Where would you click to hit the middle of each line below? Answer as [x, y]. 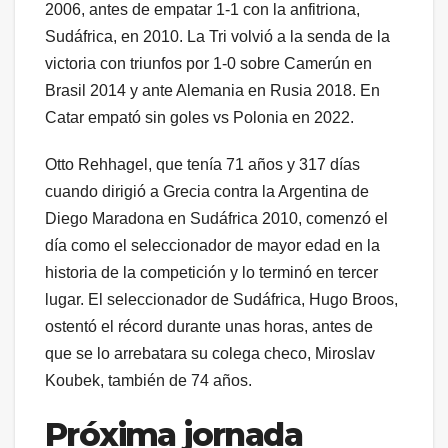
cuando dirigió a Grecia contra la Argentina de [207, 192]
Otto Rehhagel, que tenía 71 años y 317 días [202, 165]
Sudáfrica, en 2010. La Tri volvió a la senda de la [217, 37]
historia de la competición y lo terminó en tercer [211, 273]
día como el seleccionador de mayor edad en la [212, 246]
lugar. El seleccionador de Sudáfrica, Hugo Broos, [221, 300]
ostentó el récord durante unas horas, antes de [209, 327]
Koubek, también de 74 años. [148, 381]
